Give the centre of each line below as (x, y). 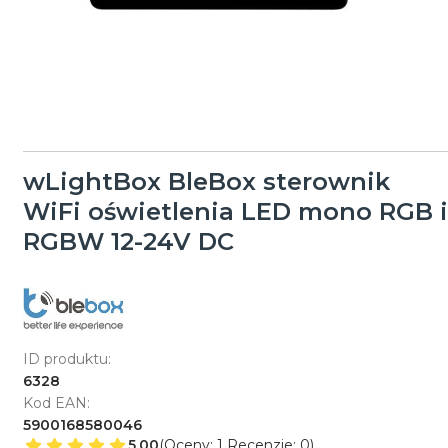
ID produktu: (66, 358)
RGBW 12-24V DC (128, 241)
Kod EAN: (56, 402)
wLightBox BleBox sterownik (206, 181)
